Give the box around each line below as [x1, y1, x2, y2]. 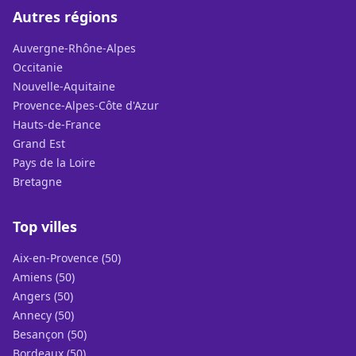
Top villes [13, 217, 77, 236]
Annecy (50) [13, 308, 74, 323]
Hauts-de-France [13, 117, 101, 132]
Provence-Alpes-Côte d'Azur [13, 98, 159, 113]
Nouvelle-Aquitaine [13, 79, 115, 94]
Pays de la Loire [13, 155, 95, 170]
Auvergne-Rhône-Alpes [13, 41, 136, 56]
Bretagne [13, 174, 62, 189]
